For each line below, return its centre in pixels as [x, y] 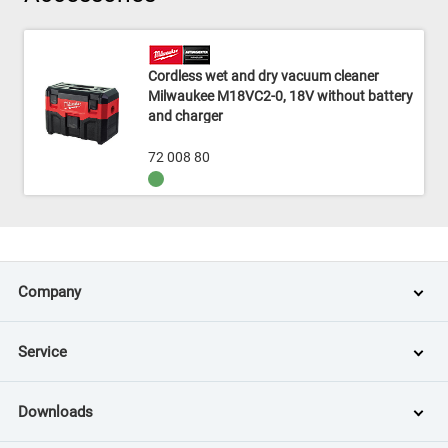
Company [49, 291]
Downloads [55, 411]
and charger [185, 116]
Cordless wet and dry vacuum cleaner [263, 76]
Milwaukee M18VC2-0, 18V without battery [280, 96]
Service [42, 351]
